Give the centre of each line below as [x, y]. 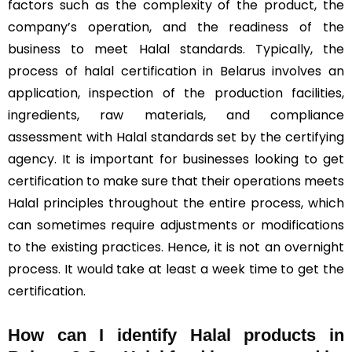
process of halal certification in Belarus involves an [176, 71]
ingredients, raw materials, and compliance [176, 115]
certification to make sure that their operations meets [176, 181]
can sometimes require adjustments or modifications [176, 225]
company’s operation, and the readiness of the [176, 27]
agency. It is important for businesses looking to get [176, 159]
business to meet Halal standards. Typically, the [176, 49]
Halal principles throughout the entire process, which [176, 203]
